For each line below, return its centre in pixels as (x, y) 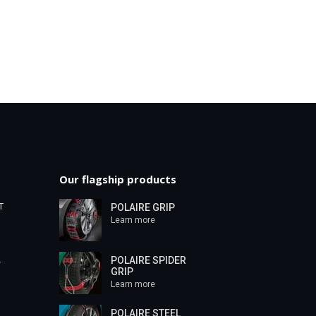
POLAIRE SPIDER (148, 261)
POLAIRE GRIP (142, 208)
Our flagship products (117, 180)
